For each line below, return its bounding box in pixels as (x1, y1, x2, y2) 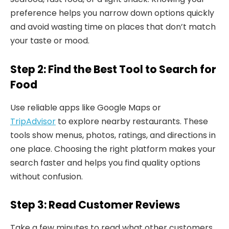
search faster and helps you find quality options (10, 156, 200, 169)
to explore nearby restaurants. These (56, 115, 208, 127)
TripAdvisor (10, 115, 56, 127)
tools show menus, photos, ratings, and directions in (10, 129, 216, 141)
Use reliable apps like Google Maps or (10, 101, 161, 113)
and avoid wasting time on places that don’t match (10, 21, 216, 33)
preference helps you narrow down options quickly (10, 7, 214, 19)
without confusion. (10, 170, 83, 182)
